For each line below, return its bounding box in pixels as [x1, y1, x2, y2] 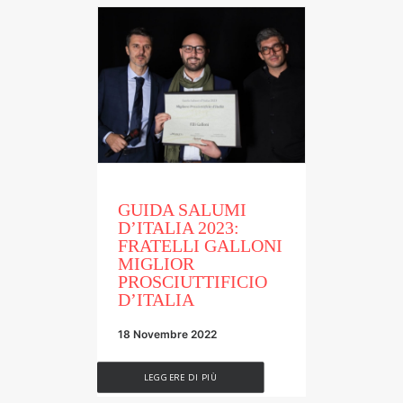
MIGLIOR [118, 253, 194, 273]
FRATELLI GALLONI [118, 235, 282, 255]
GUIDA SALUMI [118, 199, 246, 219]
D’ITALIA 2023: [118, 217, 239, 237]
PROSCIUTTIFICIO [118, 271, 267, 291]
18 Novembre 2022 [118, 327, 217, 341]
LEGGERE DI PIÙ [143, 371, 218, 383]
